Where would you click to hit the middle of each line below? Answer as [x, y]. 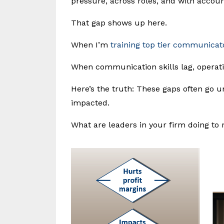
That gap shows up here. [119, 23]
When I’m [91, 45]
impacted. [90, 103]
